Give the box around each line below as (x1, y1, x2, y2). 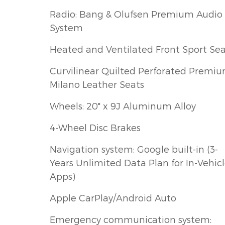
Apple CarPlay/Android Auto (50, 192, 176, 203)
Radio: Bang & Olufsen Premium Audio (50, 8, 222, 19)
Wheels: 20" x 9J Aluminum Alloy (50, 100, 196, 111)
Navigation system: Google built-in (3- (50, 143, 218, 154)
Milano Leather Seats (50, 78, 144, 89)
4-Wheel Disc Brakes (50, 122, 141, 133)
